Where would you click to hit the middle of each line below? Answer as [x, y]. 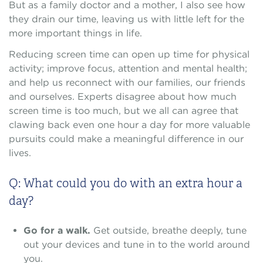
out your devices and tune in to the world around [136, 244]
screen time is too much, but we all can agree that [124, 110]
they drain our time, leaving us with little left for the [127, 19]
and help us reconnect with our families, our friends [127, 82]
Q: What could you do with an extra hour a [126, 183]
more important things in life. [75, 33]
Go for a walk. [58, 230]
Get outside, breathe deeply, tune [170, 230]
